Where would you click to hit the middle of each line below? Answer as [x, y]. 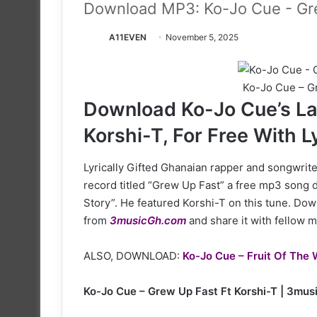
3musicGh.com [148, 220]
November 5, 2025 [202, 37]
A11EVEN [128, 37]
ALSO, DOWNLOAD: [133, 255]
